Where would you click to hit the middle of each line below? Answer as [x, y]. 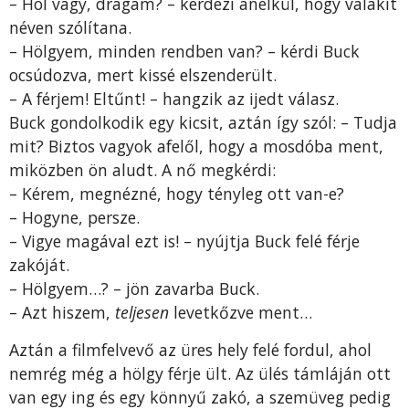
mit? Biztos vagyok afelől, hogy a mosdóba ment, [196, 147]
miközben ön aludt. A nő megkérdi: [142, 170]
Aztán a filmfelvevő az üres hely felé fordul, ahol [190, 349]
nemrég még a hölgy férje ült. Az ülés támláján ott [200, 373]
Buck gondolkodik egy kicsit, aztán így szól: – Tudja [203, 123]
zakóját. [39, 265]
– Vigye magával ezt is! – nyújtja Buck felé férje [184, 241]
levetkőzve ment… [243, 313]
